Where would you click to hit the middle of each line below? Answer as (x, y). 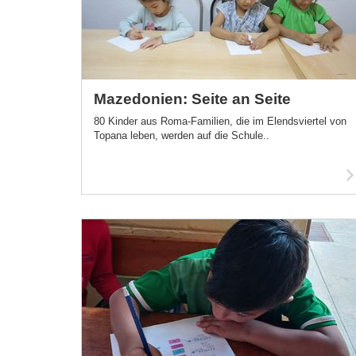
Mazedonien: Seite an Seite (192, 99)
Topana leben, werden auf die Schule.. (182, 135)
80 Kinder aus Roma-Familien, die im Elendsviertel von (220, 121)
